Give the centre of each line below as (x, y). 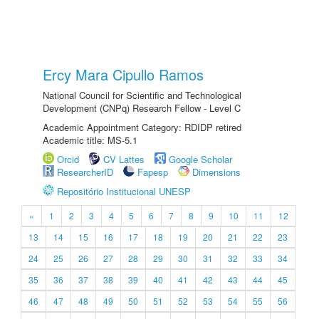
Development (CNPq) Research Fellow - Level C (142, 108)
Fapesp (153, 172)
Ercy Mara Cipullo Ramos (123, 74)
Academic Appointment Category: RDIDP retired (142, 127)
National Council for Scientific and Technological (142, 95)
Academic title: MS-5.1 (90, 140)
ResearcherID (87, 172)
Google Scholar (200, 159)
